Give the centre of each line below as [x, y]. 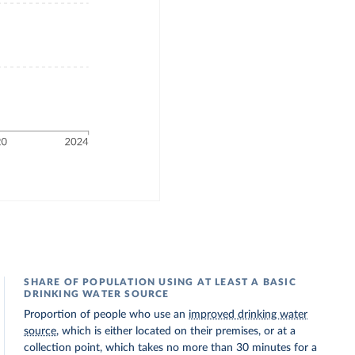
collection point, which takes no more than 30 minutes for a [171, 348]
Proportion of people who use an [107, 315]
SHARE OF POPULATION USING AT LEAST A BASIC [160, 282]
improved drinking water [248, 315]
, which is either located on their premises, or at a [176, 331]
